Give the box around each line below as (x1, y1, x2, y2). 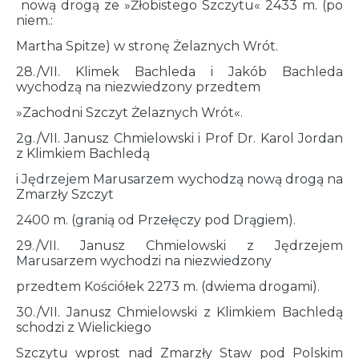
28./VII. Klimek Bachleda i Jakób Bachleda (16, 64, 343, 80)
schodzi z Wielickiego (16, 320, 151, 336)
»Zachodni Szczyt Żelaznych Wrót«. (16, 105, 243, 121)
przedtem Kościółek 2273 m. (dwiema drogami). (16, 279, 320, 295)
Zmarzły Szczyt (16, 187, 114, 203)
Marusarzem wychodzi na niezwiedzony (16, 253, 272, 269)
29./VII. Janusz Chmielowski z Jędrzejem (16, 238, 343, 254)
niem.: (16, 13, 53, 29)
